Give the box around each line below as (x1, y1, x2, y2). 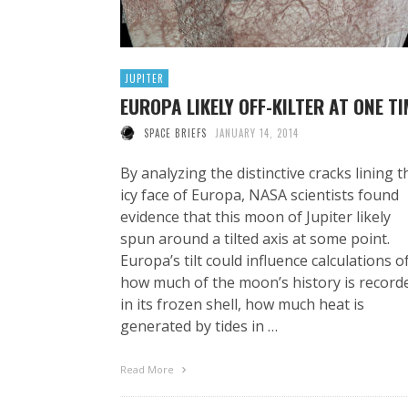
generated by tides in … (120, 315, 278, 336)
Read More (120, 362, 177, 376)
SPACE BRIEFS (143, 125, 207, 140)
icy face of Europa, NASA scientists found (120, 184, 399, 205)
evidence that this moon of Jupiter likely (120, 206, 391, 227)
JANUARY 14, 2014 (215, 125, 299, 140)
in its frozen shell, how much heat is (120, 293, 364, 314)
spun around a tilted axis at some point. (120, 228, 390, 249)
